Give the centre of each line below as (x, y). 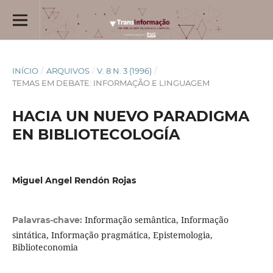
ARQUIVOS (68, 70)
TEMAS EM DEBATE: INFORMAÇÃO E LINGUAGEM (111, 83)
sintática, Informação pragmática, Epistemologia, (112, 235)
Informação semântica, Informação (156, 220)
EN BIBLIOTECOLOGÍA (96, 134)
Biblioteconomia (45, 247)
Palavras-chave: (48, 220)
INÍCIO (25, 70)
